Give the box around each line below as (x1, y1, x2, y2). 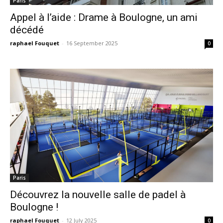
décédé (10, 24, 44, 36)
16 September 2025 (66, 39, 117, 47)
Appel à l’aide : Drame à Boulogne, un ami (10, 11, 198, 23)
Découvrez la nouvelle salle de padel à (10, 189, 186, 201)
